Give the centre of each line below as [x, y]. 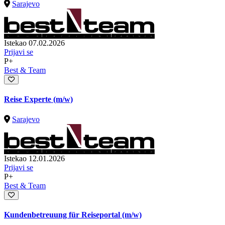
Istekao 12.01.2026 [34, 158]
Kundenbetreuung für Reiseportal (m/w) [73, 214]
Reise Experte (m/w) [38, 99]
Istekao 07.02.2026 [34, 43]
